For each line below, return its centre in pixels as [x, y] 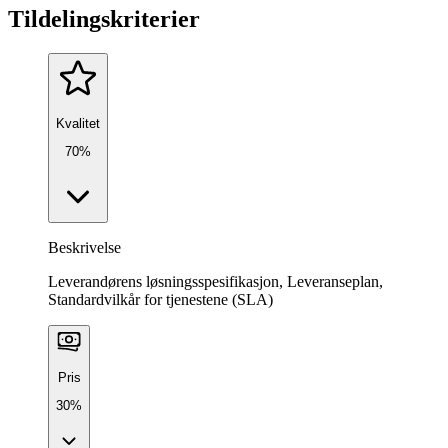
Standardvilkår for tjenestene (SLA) [160, 299]
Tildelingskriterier [104, 18]
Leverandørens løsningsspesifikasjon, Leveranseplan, [215, 281]
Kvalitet [78, 123]
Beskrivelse [84, 247]
